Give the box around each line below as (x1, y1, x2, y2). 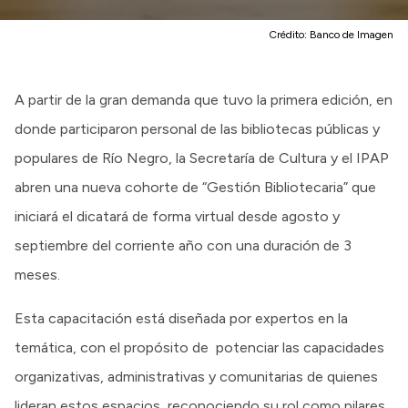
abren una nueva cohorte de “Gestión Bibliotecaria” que (15, 178, 376, 196)
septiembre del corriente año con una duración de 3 (15, 236, 352, 254)
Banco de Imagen (310, 27, 393, 41)
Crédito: (269, 27, 310, 41)
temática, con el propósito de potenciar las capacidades (15, 338, 384, 356)
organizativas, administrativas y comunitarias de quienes (15, 367, 378, 385)
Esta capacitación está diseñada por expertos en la (15, 309, 348, 327)
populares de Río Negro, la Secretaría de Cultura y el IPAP (15, 148, 389, 167)
